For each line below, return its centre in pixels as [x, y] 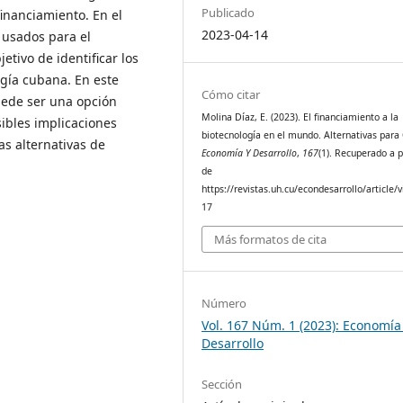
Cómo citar [231, 95]
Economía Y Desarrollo [250, 153]
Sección [222, 384]
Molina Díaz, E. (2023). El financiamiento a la [300, 117]
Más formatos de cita [271, 239]
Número [224, 303]
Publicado [228, 13]
